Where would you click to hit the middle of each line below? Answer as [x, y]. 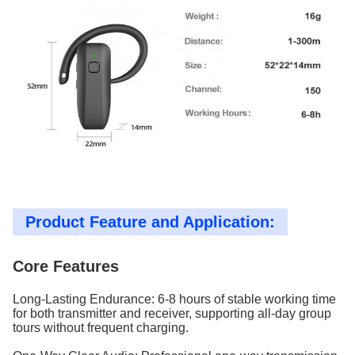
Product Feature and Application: [150, 222]
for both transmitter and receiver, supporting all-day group [172, 313]
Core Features [66, 266]
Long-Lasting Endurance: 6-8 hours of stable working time [174, 299]
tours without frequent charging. [101, 328]
